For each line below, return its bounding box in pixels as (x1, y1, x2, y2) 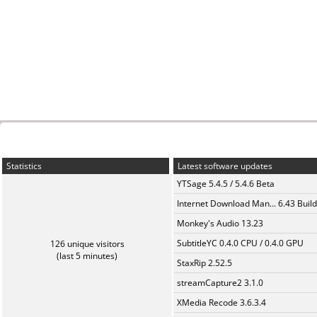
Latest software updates (175, 160, 272, 172)
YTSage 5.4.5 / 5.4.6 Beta (177, 178, 275, 190)
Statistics (4, 160, 42, 172)
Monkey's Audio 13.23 (177, 217, 263, 229)
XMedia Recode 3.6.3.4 (177, 296, 266, 309)
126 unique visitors (50, 238, 125, 250)
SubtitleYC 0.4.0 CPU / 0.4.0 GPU (177, 237, 304, 249)
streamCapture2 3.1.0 (177, 277, 263, 289)
